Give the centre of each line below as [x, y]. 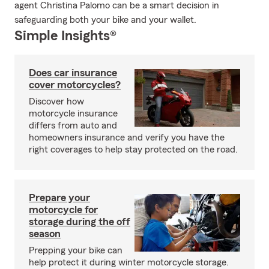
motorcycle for [63, 210]
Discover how [56, 101]
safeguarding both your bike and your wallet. [105, 20]
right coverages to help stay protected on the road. [133, 150]
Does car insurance [73, 73]
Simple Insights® [65, 36]
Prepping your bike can [76, 250]
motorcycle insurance [73, 113]
